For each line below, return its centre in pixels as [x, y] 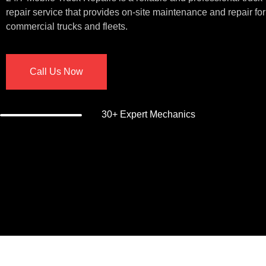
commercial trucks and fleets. [68, 26]
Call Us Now [56, 72]
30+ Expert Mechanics [148, 115]
